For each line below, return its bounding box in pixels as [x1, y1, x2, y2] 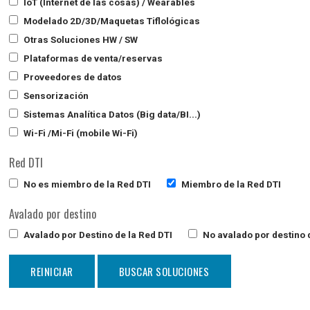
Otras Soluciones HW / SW [21, 33, 138, 45]
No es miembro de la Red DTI [21, 178, 152, 190]
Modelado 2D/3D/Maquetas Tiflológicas [21, 15, 201, 26]
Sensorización [21, 89, 89, 101]
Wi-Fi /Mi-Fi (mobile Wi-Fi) [21, 127, 138, 138]
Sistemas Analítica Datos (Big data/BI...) [21, 108, 201, 120]
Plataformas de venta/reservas [21, 52, 163, 64]
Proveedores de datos [21, 71, 122, 82]
